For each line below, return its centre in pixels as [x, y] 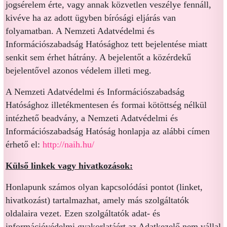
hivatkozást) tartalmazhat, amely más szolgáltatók [97, 200]
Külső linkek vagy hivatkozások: [69, 166]
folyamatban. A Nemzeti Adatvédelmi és [80, 31]
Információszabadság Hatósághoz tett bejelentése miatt [106, 44]
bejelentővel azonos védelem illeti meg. [79, 70]
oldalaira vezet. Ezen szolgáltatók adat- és [83, 213]
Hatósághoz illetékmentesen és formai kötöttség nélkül [106, 105]
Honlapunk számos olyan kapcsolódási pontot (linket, [104, 187]
